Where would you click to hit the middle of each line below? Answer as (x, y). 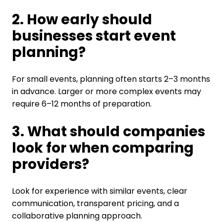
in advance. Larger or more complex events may (106, 92)
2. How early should (82, 20)
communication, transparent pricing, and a (95, 204)
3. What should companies (108, 132)
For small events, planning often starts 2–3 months (111, 79)
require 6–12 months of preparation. (82, 104)
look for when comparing (103, 148)
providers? (50, 165)
